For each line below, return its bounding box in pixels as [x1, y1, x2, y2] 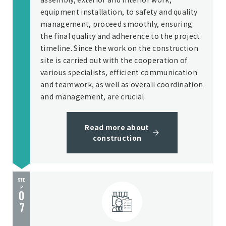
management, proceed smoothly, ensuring [40, 19, 193, 29]
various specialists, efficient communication [40, 67, 198, 77]
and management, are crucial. [40, 91, 146, 101]
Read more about [85, 122, 149, 132]
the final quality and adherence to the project [40, 31, 200, 41]
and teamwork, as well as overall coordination [40, 79, 203, 89]
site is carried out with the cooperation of [40, 55, 188, 65]
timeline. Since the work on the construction [40, 43, 199, 53]
